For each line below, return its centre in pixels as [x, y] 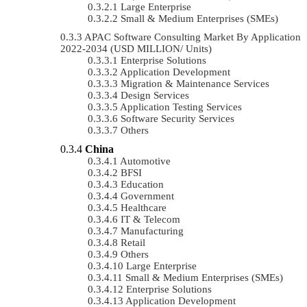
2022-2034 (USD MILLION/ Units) [136, 48]
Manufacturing [152, 231]
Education [142, 184]
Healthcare [144, 207]
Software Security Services [177, 118]
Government [147, 196]
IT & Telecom [150, 219]
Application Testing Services [181, 107]
